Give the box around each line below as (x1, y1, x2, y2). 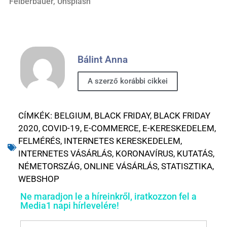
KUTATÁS (177, 148, 213, 159)
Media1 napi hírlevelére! (20, 200, 119, 211)
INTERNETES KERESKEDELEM (64, 136, 180, 146)
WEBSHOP (18, 174, 59, 184)
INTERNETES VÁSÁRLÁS (18, 148, 112, 159)
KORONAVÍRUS (116, 148, 173, 159)
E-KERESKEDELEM (142, 123, 214, 134)
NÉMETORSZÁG (18, 161, 80, 172)
